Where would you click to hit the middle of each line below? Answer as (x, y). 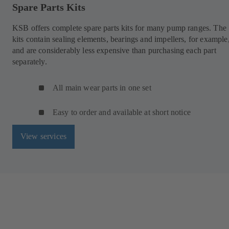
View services (44, 136)
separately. (30, 61)
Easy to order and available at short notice (122, 112)
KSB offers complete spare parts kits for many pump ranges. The (119, 28)
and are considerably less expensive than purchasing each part (114, 50)
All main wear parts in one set (102, 87)
